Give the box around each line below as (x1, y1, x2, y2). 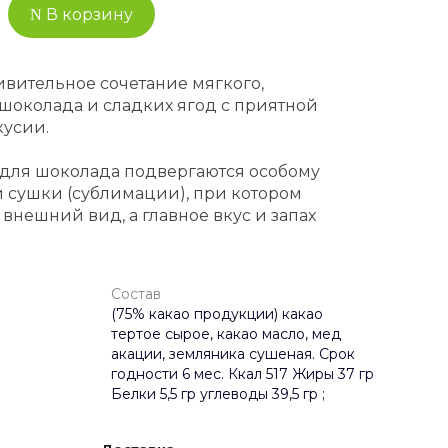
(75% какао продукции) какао (111, 305, 323, 324)
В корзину (46, 5, 133, 25)
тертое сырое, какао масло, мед (111, 325, 341, 344)
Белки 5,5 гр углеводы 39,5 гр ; (111, 385, 325, 404)
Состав (111, 285, 161, 304)
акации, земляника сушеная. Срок (111, 345, 355, 364)
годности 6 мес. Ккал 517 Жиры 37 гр (111, 365, 374, 384)
